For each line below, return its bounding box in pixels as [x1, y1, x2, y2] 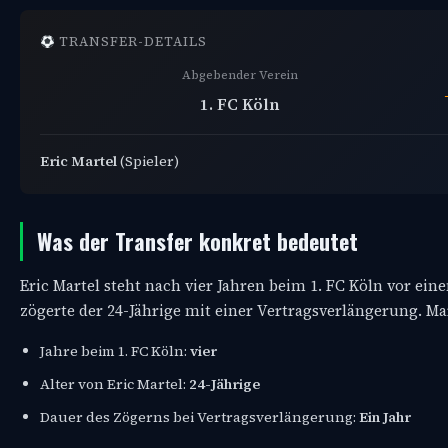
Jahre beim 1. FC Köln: [40, 341, 190, 362]
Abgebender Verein [182, 67, 298, 84]
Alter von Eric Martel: [40, 374, 189, 395]
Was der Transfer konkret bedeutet [37, 225, 358, 258]
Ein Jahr [359, 407, 411, 428]
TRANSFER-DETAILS [54, 33, 208, 51]
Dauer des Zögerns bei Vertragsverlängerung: [40, 407, 359, 428]
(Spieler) [117, 151, 179, 172]
